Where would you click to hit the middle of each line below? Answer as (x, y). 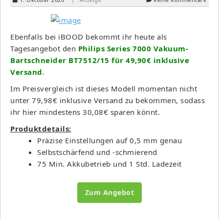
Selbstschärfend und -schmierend (97, 152)
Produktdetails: (41, 128)
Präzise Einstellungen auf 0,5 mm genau (109, 140)
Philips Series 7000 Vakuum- (132, 48)
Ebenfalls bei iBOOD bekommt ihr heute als (89, 36)
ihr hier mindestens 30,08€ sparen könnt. (85, 112)
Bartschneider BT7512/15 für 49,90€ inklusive (100, 60)
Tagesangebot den (43, 48)
